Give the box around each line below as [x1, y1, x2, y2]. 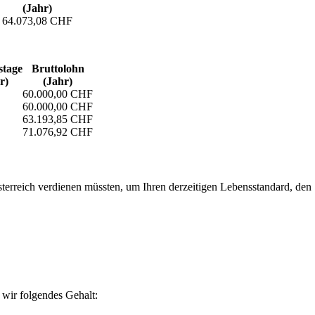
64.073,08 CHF [2, 14, 72, 27]
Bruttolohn [31, 62, 84, 75]
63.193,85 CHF [22, 112, 93, 125]
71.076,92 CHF [22, 125, 93, 138]
